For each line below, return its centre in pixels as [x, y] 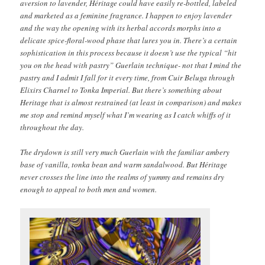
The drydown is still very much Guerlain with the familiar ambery [125, 152]
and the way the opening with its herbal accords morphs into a [121, 28]
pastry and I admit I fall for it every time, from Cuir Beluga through [128, 77]
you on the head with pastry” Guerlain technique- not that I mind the [131, 65]
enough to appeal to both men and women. [89, 189]
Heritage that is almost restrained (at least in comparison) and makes [131, 102]
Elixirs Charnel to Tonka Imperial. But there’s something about [121, 90]
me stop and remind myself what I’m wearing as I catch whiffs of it [126, 114]
